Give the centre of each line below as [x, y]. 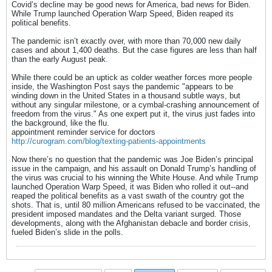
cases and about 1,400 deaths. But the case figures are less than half [134, 50]
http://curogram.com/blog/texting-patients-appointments [109, 141]
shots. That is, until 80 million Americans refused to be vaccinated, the [136, 205]
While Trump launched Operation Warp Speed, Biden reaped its [123, 14]
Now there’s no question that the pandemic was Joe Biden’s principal [132, 159]
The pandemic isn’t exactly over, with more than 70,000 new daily [126, 41]
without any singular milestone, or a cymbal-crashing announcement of [135, 105]
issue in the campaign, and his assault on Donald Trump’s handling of [134, 168]
